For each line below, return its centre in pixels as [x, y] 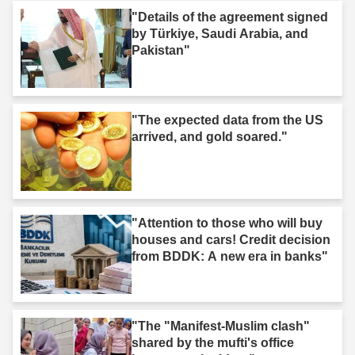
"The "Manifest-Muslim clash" [221, 326]
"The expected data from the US [227, 120]
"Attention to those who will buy [227, 223]
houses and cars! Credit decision [231, 239]
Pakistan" [161, 50]
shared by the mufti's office [213, 342]
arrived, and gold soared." [210, 136]
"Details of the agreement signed [230, 17]
